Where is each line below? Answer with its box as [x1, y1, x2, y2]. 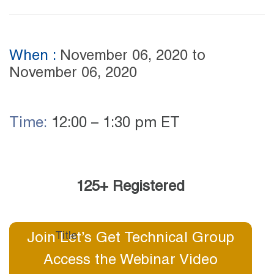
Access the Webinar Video [43, 253, 218, 268]
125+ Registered [76, 180, 185, 195]
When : [9, 50, 60, 64]
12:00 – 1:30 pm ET [51, 117, 180, 131]
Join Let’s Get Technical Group [27, 231, 235, 246]
